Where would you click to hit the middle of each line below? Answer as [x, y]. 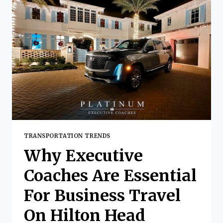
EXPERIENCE [91, 56]
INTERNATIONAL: [99, 7]
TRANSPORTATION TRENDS [67, 136]
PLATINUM [87, 27]
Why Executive [83, 156]
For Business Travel [102, 195]
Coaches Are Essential [110, 175]
